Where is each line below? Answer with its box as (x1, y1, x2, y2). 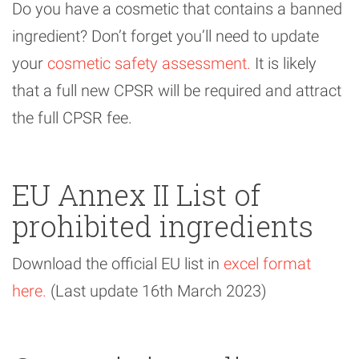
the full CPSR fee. (12, 108, 132, 128)
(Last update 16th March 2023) (46, 281, 267, 301)
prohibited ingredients (12, 207, 313, 246)
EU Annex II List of (12, 175, 260, 215)
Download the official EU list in (12, 254, 224, 274)
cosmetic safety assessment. (47, 54, 251, 74)
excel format (224, 254, 311, 274)
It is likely (251, 54, 317, 74)
